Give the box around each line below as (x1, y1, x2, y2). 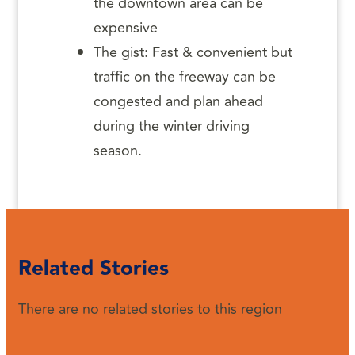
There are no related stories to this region (18, 298, 282, 321)
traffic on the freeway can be (94, 66, 276, 89)
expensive (94, 17, 158, 40)
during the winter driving (94, 115, 250, 138)
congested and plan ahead (94, 90, 263, 113)
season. (94, 139, 142, 162)
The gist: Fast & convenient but (94, 41, 292, 64)
